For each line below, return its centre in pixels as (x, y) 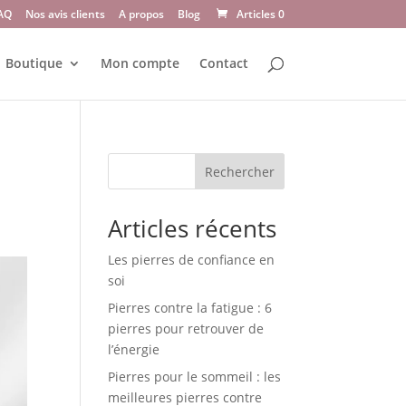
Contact (223, 63)
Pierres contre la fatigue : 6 (190, 308)
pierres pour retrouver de (186, 329)
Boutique (34, 63)
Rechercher (239, 171)
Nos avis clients (65, 14)
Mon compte (140, 63)
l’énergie (134, 349)
